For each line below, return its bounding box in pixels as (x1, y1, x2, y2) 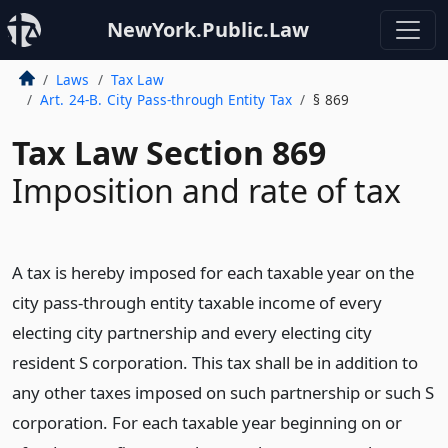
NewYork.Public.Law (107, 16, 309, 43)
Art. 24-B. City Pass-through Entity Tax (39, 90, 293, 109)
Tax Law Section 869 (12, 131, 326, 174)
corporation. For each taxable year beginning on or (12, 411, 402, 434)
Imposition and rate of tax (12, 169, 401, 212)
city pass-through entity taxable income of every (12, 291, 382, 314)
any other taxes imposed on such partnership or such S (12, 381, 434, 404)
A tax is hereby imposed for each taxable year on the (12, 261, 414, 284)
